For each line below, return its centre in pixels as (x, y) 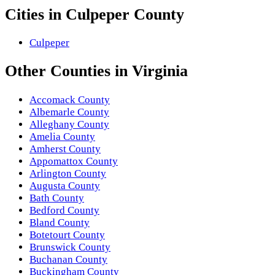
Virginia (160, 71)
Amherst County (65, 149)
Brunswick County (70, 247)
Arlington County (68, 173)
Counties (80, 71)
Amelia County (62, 136)
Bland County (60, 222)
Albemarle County (69, 112)
